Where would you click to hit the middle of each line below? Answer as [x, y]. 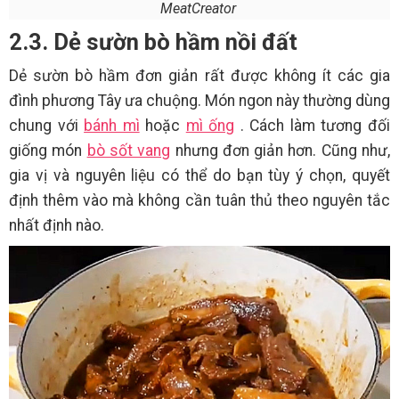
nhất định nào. [58, 225]
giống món [48, 150]
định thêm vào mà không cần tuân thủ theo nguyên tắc [199, 200]
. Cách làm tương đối [313, 125]
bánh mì [112, 125]
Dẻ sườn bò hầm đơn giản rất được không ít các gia [199, 75]
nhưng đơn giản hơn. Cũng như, [281, 150]
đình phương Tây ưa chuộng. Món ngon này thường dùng [199, 100]
